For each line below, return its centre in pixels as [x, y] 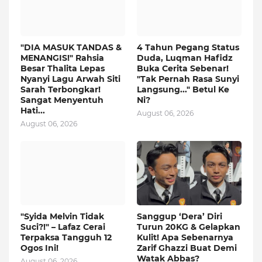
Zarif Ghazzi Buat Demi [187, 248]
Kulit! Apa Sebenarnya [185, 238]
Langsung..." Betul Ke [183, 90]
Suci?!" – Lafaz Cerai [63, 227]
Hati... [33, 111]
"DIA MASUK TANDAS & [71, 48]
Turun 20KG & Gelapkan [189, 227]
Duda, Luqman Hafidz [185, 58]
